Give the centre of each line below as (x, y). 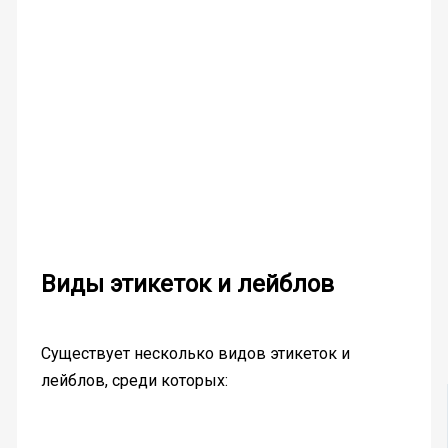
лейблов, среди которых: (134, 380)
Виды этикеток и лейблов (187, 283)
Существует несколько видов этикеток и (195, 353)
